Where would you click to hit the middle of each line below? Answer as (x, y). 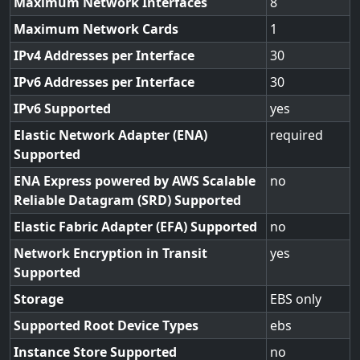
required (297, 135)
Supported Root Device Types (106, 325)
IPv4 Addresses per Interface (104, 55)
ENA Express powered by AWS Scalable (135, 181)
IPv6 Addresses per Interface (104, 82)
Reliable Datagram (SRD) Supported (127, 200)
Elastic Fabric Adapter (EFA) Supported (135, 227)
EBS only (296, 299)
